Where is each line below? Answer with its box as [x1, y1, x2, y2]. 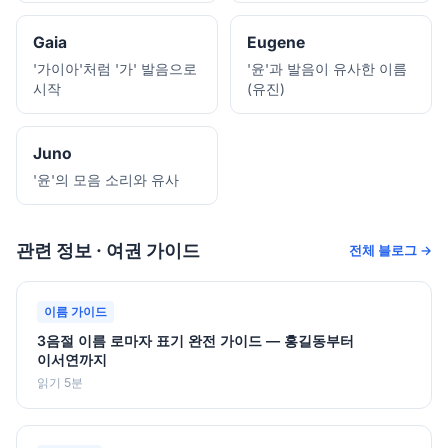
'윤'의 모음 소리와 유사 [33, 171, 179, 188]
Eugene [247, 32, 305, 52]
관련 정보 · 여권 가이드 [16, 239, 200, 261]
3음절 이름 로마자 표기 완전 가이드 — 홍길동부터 [37, 331, 354, 349]
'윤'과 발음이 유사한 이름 [247, 60, 407, 77]
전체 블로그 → [349, 242, 432, 258]
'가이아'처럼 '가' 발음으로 [33, 60, 197, 77]
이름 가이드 [44, 304, 108, 319]
